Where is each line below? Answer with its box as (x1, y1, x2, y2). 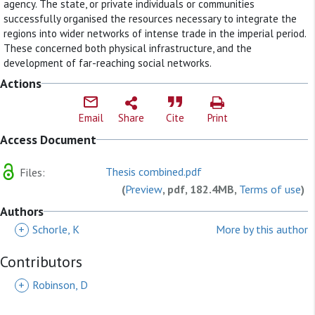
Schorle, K (32, 222, 79, 237)
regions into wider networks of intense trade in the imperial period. (4, 26, 306, 40)
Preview (125, 182, 162, 197)
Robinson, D (32, 278, 88, 292)
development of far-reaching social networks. (4, 56, 212, 70)
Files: (17, 165, 45, 179)
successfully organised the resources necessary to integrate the (4, 11, 297, 25)
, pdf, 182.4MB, (162, 182, 239, 197)
